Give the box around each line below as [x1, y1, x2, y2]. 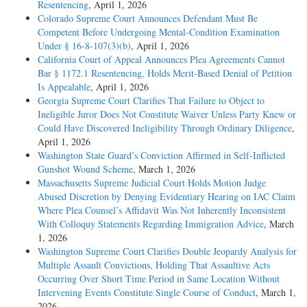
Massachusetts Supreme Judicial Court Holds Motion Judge [38, 176, 266, 190]
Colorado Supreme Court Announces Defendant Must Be [38, 12, 258, 25]
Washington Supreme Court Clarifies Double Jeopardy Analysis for [38, 245, 297, 258]
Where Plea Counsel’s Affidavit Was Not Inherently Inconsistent [38, 204, 286, 217]
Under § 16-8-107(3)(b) [38, 39, 131, 53]
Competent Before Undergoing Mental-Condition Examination [38, 25, 280, 39]
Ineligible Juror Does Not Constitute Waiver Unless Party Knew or [38, 108, 296, 121]
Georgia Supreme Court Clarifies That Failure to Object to [38, 94, 265, 108]
